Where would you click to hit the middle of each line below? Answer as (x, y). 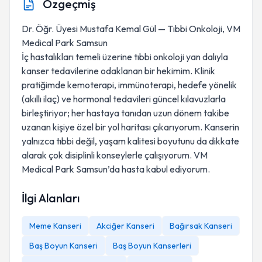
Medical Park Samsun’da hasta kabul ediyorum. (116, 169)
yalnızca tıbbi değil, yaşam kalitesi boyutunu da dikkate (130, 141)
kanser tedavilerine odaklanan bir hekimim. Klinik (118, 71)
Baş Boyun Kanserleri (152, 246)
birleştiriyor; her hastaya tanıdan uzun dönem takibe (125, 113)
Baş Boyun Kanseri (63, 246)
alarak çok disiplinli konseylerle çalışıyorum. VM (115, 155)
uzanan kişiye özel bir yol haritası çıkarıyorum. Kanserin (130, 127)
